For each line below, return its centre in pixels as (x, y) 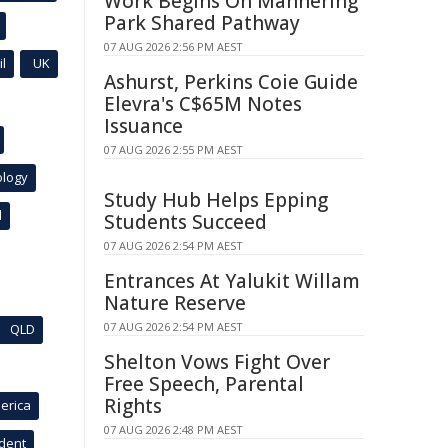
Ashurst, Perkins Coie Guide (231, 82)
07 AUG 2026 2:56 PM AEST (173, 46)
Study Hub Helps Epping (216, 200)
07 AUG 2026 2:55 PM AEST (173, 149)
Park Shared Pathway (202, 23)
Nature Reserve (175, 303)
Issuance (143, 126)
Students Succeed (185, 222)
